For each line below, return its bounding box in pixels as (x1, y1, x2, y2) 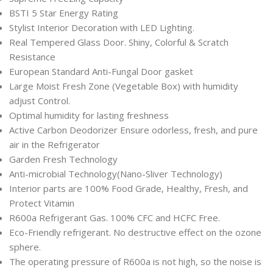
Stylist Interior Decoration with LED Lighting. (9, 21, 194, 34)
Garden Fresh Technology (9, 153, 118, 165)
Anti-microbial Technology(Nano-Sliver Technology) (9, 168, 222, 180)
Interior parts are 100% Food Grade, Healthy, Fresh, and (9, 182, 248, 194)
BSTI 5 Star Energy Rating (9, 7, 118, 19)
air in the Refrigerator (9, 138, 100, 151)
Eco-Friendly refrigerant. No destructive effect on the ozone (9, 226, 261, 238)
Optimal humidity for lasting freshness (9, 109, 169, 121)
